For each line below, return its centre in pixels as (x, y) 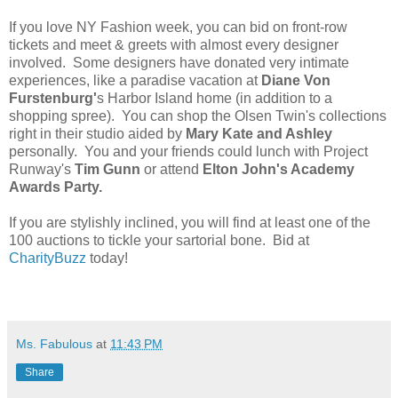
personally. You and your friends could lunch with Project (188, 151)
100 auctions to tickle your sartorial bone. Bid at (159, 240)
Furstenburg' (53, 98)
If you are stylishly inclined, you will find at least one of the (190, 222)
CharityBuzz (48, 258)
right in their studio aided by (96, 133)
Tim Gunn (106, 169)
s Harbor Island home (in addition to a (215, 98)
